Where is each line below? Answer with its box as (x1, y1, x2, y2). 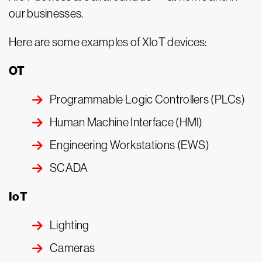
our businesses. (9, 7, 84, 20)
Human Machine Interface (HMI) (50, 116, 203, 129)
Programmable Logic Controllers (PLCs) (50, 93, 246, 106)
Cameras (50, 242, 95, 255)
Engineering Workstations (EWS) (50, 139, 209, 152)
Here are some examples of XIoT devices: (9, 36, 207, 49)
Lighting (50, 219, 89, 232)
